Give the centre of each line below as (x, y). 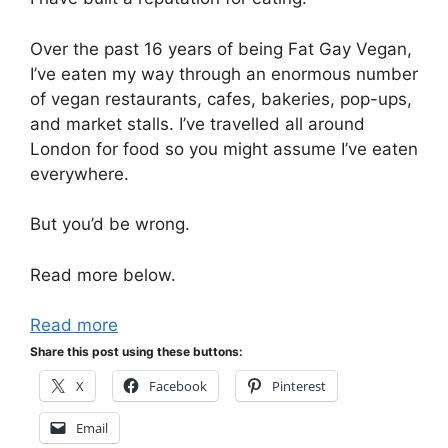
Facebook (178, 386)
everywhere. (79, 173)
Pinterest (299, 386)
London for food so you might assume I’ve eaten (224, 148)
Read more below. (103, 274)
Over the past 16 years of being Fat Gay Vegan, (221, 48)
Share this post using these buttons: (136, 352)
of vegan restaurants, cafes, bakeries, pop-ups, (221, 98)
